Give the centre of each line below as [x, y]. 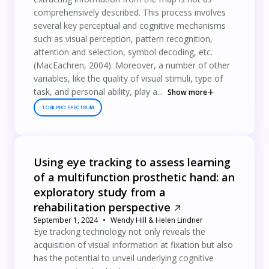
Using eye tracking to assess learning [132, 162]
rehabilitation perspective [102, 207]
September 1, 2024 [66, 220]
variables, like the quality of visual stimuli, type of [128, 78]
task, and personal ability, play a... [98, 92]
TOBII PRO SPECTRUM [68, 107]
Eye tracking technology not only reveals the [119, 231]
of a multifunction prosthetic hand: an [134, 177]
